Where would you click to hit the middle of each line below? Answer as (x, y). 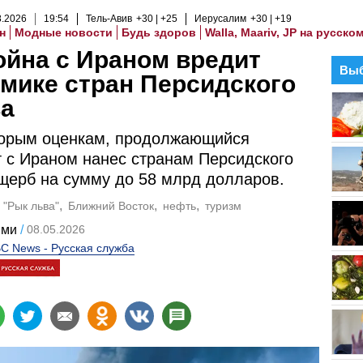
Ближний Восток (111, 206)
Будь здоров (159, 32)
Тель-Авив (109, 19)
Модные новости (64, 32)
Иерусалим (220, 19)
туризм (223, 206)
